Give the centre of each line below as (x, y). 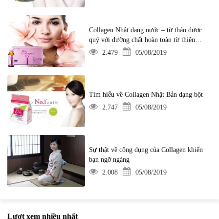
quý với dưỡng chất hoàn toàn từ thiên (142, 40)
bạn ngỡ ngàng (109, 159)
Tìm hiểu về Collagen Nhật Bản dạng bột (146, 95)
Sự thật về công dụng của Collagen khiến (146, 150)
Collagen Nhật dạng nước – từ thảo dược (146, 30)
